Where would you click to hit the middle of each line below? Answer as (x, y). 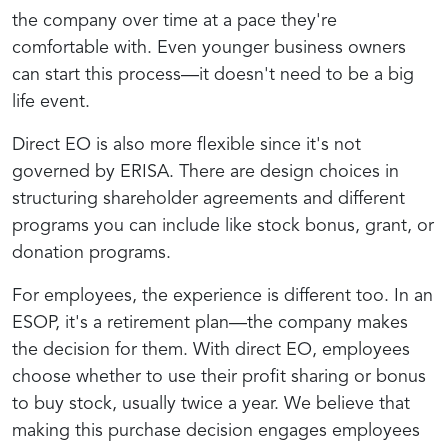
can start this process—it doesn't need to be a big (213, 74)
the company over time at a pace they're (174, 20)
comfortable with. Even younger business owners (209, 47)
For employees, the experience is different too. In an (222, 295)
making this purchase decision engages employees (216, 430)
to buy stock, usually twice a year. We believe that (211, 403)
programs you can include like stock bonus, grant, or (223, 225)
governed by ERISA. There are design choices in (205, 171)
